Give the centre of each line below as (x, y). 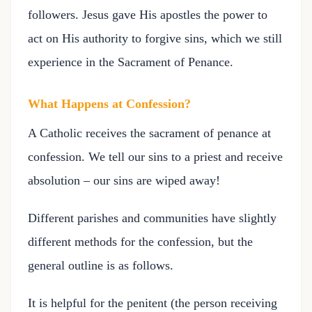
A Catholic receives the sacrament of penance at (149, 133)
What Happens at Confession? (109, 104)
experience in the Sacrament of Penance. (131, 62)
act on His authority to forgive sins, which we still (155, 38)
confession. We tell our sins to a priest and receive (155, 157)
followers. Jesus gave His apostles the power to (148, 15)
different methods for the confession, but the (140, 242)
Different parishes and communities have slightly (152, 218)
